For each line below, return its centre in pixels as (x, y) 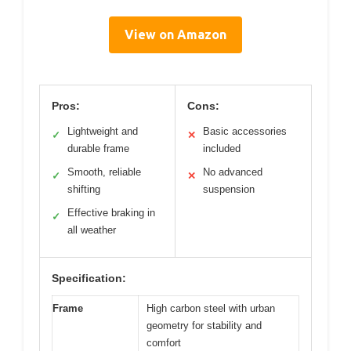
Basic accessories (245, 131)
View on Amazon (175, 34)
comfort (164, 342)
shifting (84, 189)
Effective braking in (111, 212)
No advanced (233, 172)
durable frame (98, 148)
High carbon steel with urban (211, 308)
